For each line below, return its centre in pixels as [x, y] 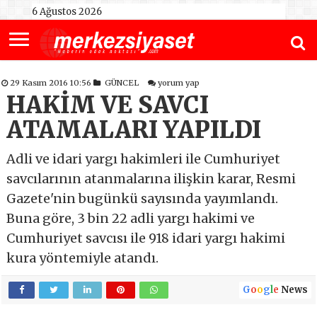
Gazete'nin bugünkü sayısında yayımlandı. [143, 199]
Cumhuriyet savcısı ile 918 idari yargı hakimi [146, 238]
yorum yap [179, 83]
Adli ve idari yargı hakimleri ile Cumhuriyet [144, 159]
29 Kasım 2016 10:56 [52, 83]
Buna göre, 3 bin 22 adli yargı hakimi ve [131, 219]
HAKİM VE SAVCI [108, 105]
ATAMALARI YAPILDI [134, 130]
